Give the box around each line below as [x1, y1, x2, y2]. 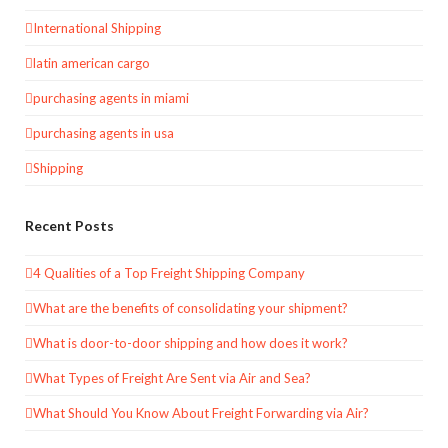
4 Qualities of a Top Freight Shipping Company [33, 264, 305, 281]
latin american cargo [33, 54, 150, 71]
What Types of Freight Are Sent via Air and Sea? [33, 369, 311, 386]
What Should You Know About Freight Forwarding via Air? [33, 404, 369, 421]
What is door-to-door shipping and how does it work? [33, 334, 348, 351]
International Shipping [33, 19, 161, 36]
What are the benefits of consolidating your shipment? [33, 299, 348, 316]
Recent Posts [25, 217, 114, 235]
